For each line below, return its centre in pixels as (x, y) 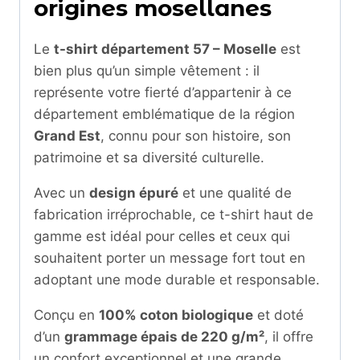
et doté (278, 315)
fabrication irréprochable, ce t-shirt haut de (174, 214)
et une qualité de (235, 192)
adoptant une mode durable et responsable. (177, 279)
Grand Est (67, 135)
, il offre (289, 336)
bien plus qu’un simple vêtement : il (147, 70)
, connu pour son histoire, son (196, 135)
